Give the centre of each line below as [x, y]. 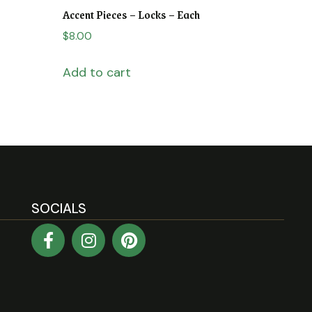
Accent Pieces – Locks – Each [132, 14]
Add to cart [97, 73]
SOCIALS [59, 209]
